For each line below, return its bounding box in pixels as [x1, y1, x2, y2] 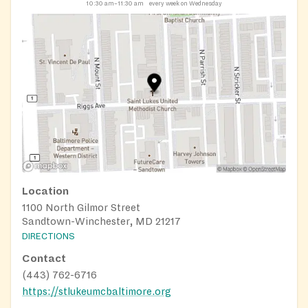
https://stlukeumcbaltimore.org [22, 285, 171, 297]
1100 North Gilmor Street [22, 201, 140, 213]
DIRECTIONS [22, 231, 75, 241]
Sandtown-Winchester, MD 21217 [22, 215, 181, 227]
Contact [22, 252, 66, 264]
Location [22, 185, 69, 197]
